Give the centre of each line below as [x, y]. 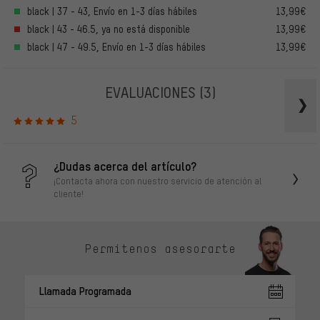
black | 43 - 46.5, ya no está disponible [109, 29]
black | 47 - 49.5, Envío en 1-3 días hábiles [116, 47]
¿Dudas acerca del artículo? [125, 166]
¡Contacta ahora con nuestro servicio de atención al [157, 181]
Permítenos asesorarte [160, 248]
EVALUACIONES [152, 92]
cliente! [69, 194]
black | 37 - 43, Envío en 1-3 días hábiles [112, 11]
